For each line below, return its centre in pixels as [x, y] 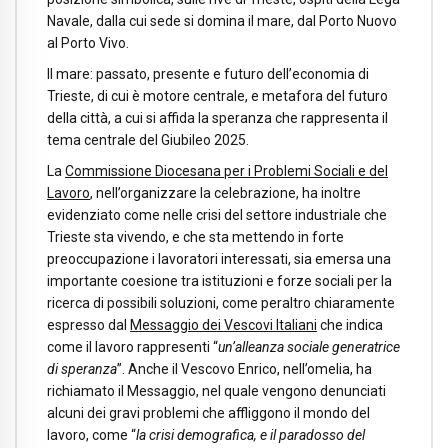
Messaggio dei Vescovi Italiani [223, 324]
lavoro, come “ [91, 434]
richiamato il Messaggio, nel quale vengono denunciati [216, 390]
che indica [350, 324]
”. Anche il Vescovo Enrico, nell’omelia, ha [244, 368]
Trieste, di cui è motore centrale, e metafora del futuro [217, 95]
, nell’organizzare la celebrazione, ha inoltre [225, 192]
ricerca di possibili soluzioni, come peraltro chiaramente [221, 302]
